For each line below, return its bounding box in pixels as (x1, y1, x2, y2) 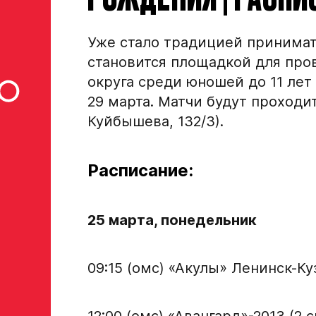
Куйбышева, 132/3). (87, 112, 224, 130)
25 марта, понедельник (87, 211, 257, 229)
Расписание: (87, 159, 193, 181)
